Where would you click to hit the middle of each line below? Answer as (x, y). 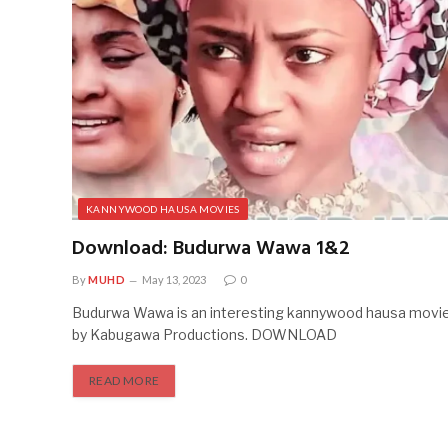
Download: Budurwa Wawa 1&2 (211, 248)
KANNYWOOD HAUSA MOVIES (163, 208)
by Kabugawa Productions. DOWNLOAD (204, 334)
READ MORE (124, 380)
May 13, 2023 (174, 279)
